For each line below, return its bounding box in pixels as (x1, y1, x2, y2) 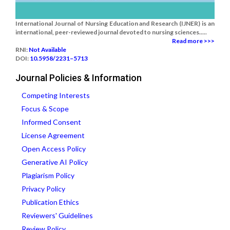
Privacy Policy (22, 184, 65, 193)
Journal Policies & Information (15, 72, 142, 83)
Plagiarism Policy (22, 171, 74, 180)
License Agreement (22, 131, 85, 140)
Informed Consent (22, 118, 81, 126)
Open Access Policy (22, 144, 86, 153)
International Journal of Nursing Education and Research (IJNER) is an (15, 20, 215, 27)
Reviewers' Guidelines (22, 211, 93, 220)
